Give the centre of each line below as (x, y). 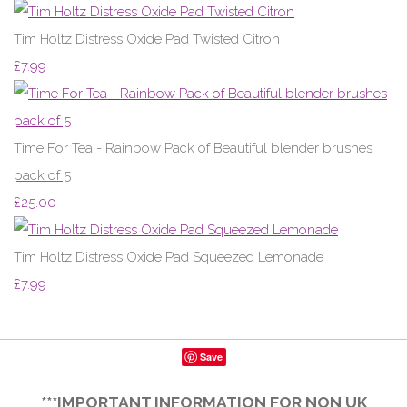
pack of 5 (42, 175)
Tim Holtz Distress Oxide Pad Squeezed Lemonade (169, 257)
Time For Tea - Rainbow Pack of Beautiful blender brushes (193, 148)
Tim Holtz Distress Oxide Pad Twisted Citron (147, 39)
